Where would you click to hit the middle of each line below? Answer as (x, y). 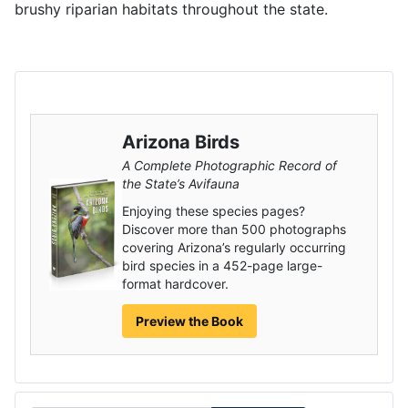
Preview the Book (189, 321)
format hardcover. (175, 284)
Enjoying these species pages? (214, 211)
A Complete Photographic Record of (229, 165)
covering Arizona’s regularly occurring (234, 247)
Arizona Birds (181, 142)
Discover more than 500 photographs (234, 229)
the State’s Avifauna (181, 184)
